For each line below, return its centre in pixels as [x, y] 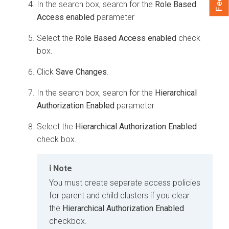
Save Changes [81, 72]
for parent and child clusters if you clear [119, 195]
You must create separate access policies [125, 182]
